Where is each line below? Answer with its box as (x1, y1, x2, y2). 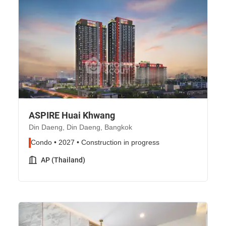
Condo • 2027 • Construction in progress (31, 138, 159, 147)
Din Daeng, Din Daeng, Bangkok (29, 123, 132, 132)
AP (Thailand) (41, 156, 85, 164)
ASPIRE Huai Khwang (29, 110, 115, 121)
